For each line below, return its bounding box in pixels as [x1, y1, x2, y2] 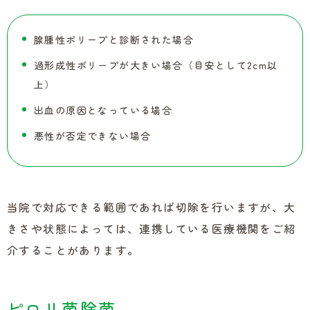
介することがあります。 [7, 242, 140, 258]
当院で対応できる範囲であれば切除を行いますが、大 [7, 199, 296, 215]
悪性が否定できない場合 [34, 129, 152, 143]
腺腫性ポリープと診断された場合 [34, 33, 194, 46]
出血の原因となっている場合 [34, 103, 173, 117]
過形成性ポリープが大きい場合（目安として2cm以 [34, 58, 278, 72]
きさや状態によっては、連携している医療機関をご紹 [7, 221, 296, 237]
